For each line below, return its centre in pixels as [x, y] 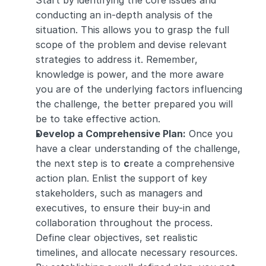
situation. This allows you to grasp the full [132, 30]
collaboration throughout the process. [124, 223]
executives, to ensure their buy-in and [123, 208]
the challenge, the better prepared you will [134, 104]
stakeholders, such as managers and [119, 193]
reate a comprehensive [182, 163]
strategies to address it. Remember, [117, 59]
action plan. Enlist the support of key [121, 178]
